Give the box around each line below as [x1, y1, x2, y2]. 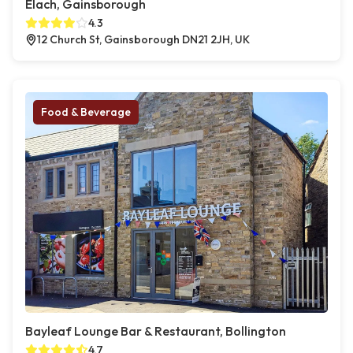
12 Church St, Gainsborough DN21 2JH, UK [37, 32, 250, 47]
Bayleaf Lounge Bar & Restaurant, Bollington [25, 323, 286, 340]
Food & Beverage [41, 105, 131, 120]
